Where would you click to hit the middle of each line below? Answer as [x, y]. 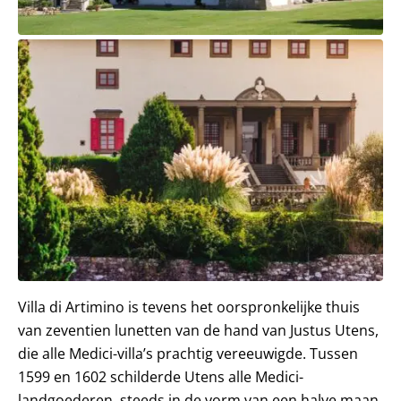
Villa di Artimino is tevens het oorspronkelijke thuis [189, 307]
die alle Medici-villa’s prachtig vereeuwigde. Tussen [188, 353]
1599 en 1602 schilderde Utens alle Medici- [161, 376]
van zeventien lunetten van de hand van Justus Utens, [198, 330]
